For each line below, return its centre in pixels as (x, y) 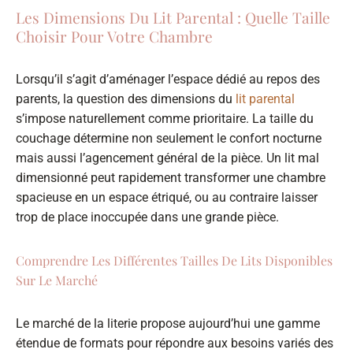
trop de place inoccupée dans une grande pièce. (147, 217)
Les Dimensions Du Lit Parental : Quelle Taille (173, 18)
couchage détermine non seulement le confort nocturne (169, 139)
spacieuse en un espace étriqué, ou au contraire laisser (167, 198)
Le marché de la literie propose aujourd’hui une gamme (168, 324)
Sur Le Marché (57, 281)
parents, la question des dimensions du (126, 99)
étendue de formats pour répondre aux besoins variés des (175, 344)
